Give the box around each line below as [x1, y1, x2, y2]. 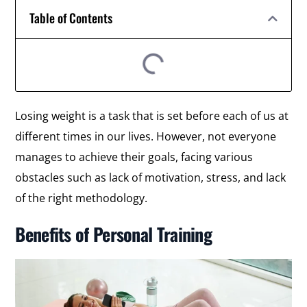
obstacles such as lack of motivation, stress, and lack [15, 170, 286, 185]
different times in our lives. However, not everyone [15, 129, 277, 144]
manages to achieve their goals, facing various [15, 149, 254, 164]
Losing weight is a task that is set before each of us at [15, 108, 289, 123]
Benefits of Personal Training [15, 220, 212, 247]
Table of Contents [29, 9, 113, 27]
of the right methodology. [15, 191, 148, 206]
